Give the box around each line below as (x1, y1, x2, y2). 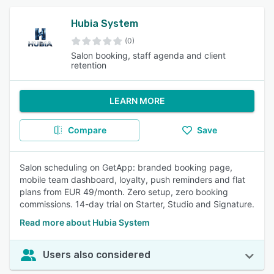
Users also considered (43, 249, 150, 261)
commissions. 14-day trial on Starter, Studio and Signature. (20, 199, 254, 209)
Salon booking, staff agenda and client (71, 50, 226, 61)
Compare (67, 125, 106, 135)
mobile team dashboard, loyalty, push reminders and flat (20, 174, 245, 185)
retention (71, 60, 107, 70)
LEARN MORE (109, 95, 165, 106)
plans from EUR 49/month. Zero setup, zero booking (20, 187, 228, 197)
